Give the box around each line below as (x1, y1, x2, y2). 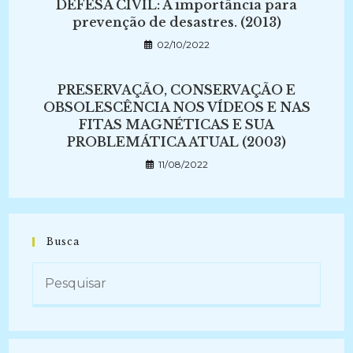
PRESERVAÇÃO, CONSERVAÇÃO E (58, 82, 295, 98)
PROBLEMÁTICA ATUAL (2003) (67, 134, 286, 150)
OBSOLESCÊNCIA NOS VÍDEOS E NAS (43, 99, 310, 115)
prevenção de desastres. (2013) (72, 14, 281, 30)
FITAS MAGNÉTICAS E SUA (79, 117, 274, 132)
